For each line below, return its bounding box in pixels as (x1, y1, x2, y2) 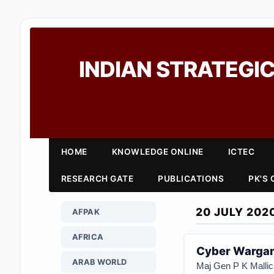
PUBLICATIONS (158, 174, 224, 183)
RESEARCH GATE (61, 174, 134, 183)
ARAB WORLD (72, 257, 127, 267)
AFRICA (72, 232, 104, 242)
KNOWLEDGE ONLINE (111, 147, 204, 157)
